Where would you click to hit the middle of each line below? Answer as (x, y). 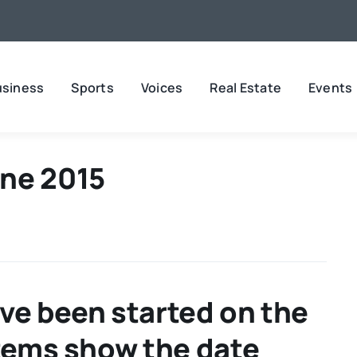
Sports (92, 87)
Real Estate (245, 87)
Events (331, 87)
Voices (162, 87)
